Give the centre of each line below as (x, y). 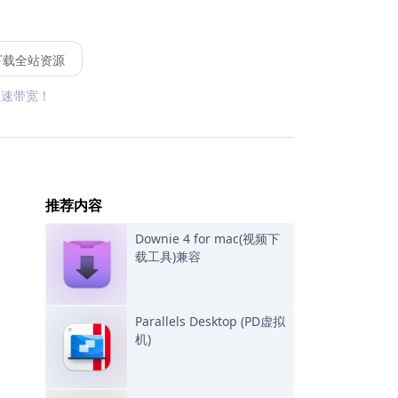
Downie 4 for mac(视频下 (208, 239)
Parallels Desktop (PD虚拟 (211, 322)
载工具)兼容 (168, 256)
